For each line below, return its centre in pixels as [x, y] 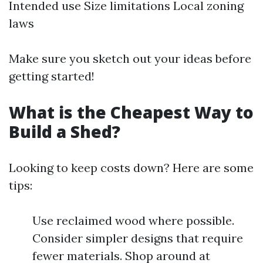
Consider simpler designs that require [138, 238]
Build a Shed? [65, 131]
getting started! [52, 76]
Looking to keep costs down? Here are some [131, 168]
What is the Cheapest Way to [131, 112]
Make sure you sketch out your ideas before [130, 58]
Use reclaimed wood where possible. [133, 220]
